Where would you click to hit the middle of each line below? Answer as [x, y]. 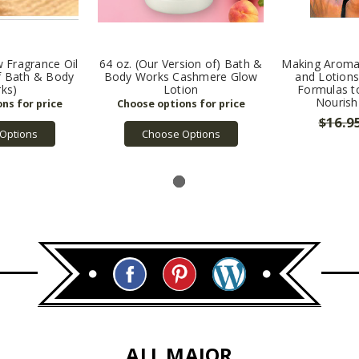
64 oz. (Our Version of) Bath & [181, 64]
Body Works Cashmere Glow [181, 77]
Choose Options [181, 134]
